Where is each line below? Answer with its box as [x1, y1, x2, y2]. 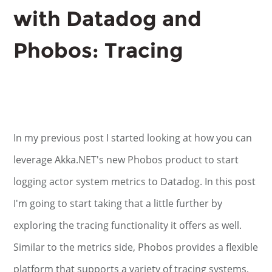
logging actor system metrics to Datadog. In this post [13, 175, 256, 188]
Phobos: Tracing [13, 38, 184, 63]
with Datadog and [13, 6, 202, 32]
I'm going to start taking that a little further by [13, 197, 223, 210]
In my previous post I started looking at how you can [13, 131, 253, 144]
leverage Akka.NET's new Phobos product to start [13, 153, 239, 166]
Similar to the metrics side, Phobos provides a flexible [13, 240, 259, 254]
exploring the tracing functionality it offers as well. [13, 219, 242, 232]
